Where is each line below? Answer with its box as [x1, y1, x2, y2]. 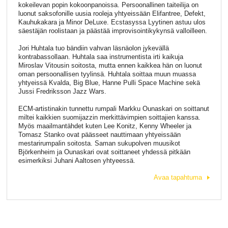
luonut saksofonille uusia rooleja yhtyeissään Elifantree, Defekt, [18, 10, 206, 18]
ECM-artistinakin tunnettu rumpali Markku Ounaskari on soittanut [18, 104, 209, 112]
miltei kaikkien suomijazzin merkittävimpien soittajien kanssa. [18, 113, 201, 121]
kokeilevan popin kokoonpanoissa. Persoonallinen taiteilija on [18, 1, 198, 9]
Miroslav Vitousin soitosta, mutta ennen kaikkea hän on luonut [18, 62, 202, 70]
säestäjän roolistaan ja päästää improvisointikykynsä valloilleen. [18, 27, 207, 35]
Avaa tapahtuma [154, 174, 203, 182]
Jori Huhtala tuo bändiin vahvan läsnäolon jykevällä [18, 44, 169, 52]
